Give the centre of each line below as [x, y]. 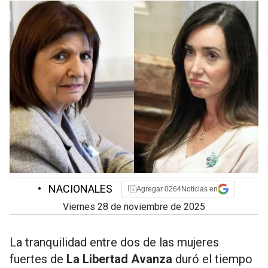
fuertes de [38, 259]
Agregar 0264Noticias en [177, 189]
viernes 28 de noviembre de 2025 [137, 207]
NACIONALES [79, 189]
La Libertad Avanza [119, 259]
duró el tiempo [212, 259]
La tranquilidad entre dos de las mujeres [114, 242]
